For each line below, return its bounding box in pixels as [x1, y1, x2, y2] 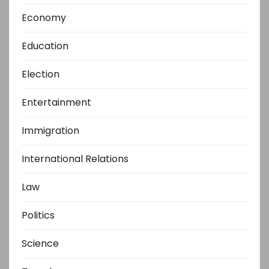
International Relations [22, 152, 128, 166]
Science [22, 237, 59, 251]
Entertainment [22, 95, 91, 110]
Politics [22, 208, 55, 223]
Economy [22, 11, 66, 25]
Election [22, 67, 59, 82]
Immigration [22, 124, 79, 138]
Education [22, 39, 68, 53]
